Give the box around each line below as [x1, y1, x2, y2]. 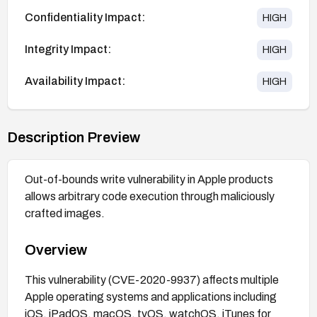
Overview [25, 241, 87, 258]
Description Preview [7, 129, 140, 145]
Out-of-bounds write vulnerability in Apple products [25, 173, 273, 185]
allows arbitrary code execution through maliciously [25, 190, 275, 202]
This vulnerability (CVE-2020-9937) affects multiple [25, 273, 279, 286]
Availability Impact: [25, 75, 125, 88]
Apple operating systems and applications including [25, 290, 277, 303]
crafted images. [25, 207, 105, 219]
